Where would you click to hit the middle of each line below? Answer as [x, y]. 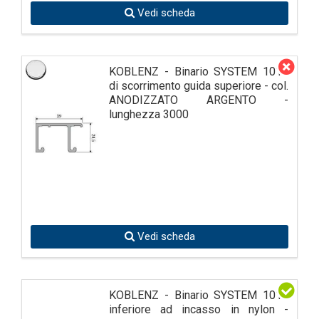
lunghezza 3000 [149, 114]
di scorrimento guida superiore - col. [199, 85]
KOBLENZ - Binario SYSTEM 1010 [199, 71]
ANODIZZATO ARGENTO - [199, 100]
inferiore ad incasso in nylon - [199, 309]
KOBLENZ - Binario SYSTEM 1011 [199, 295]
